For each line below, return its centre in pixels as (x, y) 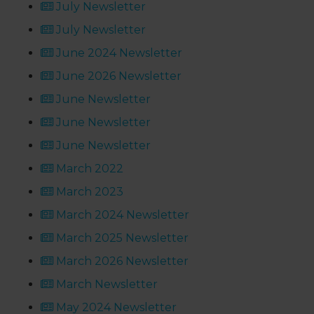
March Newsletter (106, 285)
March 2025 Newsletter (121, 238)
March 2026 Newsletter (121, 261)
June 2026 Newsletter (118, 76)
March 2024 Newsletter (122, 215)
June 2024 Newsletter (118, 53)
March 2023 (89, 192)
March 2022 (89, 169)
